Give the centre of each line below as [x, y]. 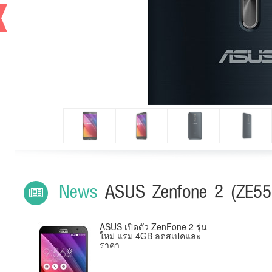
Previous [46, 15]
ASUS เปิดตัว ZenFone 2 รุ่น [153, 226]
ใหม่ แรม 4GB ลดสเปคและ [150, 235]
